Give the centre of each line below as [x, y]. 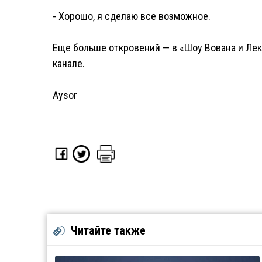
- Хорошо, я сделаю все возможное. [132, 16]
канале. [69, 63]
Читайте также [108, 230]
